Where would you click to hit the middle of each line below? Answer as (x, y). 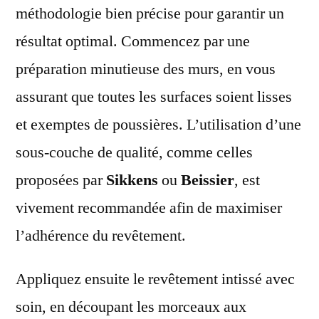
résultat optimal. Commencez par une (133, 41)
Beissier (208, 180)
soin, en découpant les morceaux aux (131, 307)
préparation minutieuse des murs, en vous (146, 69)
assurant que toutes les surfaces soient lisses (154, 96)
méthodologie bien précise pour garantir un (150, 13)
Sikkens (132, 180)
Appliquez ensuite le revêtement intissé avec (155, 279)
